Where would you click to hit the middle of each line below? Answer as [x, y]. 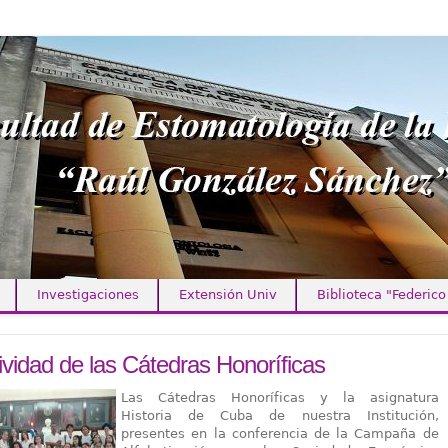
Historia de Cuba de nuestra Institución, [280, 415]
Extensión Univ [228, 294]
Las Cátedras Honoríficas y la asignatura [280, 397]
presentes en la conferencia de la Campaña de [280, 433]
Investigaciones [88, 294]
